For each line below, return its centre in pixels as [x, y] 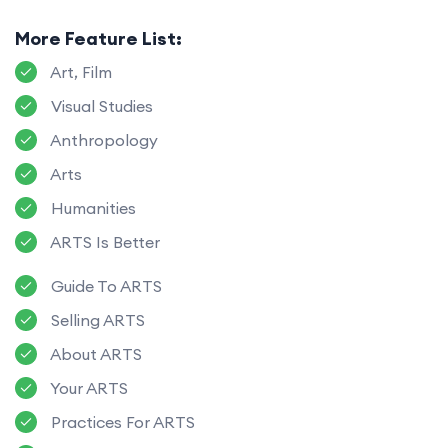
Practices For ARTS [121, 422]
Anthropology [102, 140]
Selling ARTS [96, 320]
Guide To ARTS [104, 286]
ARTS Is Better [103, 242]
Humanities [91, 208]
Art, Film [79, 72]
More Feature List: [98, 39]
